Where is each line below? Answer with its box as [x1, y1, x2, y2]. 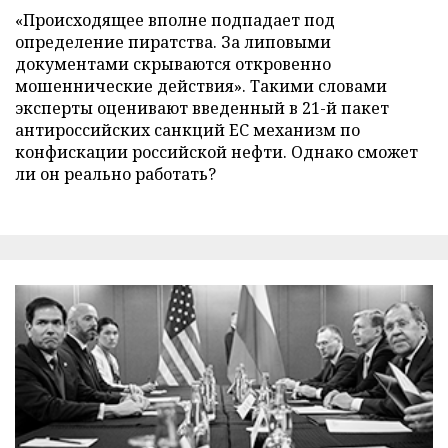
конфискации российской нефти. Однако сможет [15, 140, 418, 163]
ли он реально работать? [15, 162, 216, 185]
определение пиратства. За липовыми [15, 30, 331, 53]
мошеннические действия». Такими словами [15, 74, 387, 97]
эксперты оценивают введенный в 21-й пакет [15, 96, 389, 119]
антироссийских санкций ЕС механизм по [15, 118, 360, 141]
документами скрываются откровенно [15, 52, 331, 75]
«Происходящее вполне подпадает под [15, 8, 335, 31]
